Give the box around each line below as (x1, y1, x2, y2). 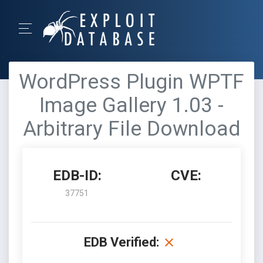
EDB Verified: (84, 235, 159, 249)
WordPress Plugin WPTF (19, 70, 244, 94)
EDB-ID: (52, 167, 102, 184)
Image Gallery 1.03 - (39, 93, 224, 117)
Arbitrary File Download (23, 117, 240, 141)
